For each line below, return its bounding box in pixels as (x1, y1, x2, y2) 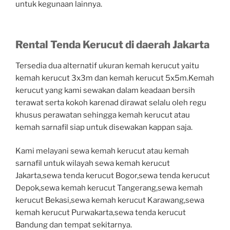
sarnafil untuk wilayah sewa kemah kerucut (15, 159, 170, 168)
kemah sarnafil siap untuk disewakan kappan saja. (15, 122, 193, 132)
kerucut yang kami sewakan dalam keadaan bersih (15, 85, 195, 95)
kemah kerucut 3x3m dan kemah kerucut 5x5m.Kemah (15, 73, 214, 83)
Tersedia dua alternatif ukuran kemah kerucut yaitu (15, 61, 199, 70)
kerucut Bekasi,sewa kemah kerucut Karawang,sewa (15, 196, 204, 205)
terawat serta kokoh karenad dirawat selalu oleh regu (15, 98, 206, 107)
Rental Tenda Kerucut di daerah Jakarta (15, 38, 209, 51)
